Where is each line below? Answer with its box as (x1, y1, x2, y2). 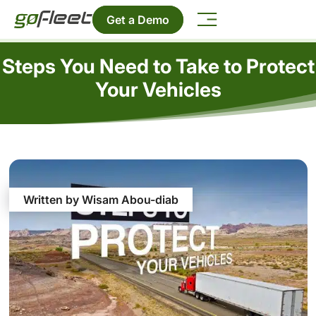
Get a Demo (107, 12, 170, 27)
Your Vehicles (95, 77, 221, 102)
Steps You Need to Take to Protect (1, 54, 315, 78)
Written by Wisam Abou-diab (23, 193, 178, 207)
